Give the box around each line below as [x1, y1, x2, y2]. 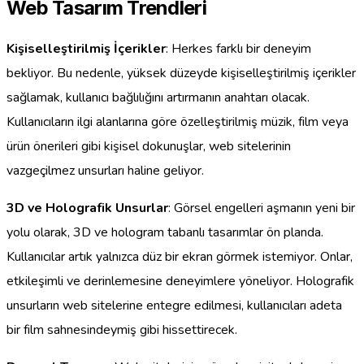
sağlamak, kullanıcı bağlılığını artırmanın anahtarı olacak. [6, 88, 310, 106]
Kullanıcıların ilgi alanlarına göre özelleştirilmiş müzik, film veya [6, 112, 349, 131]
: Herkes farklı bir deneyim [166, 39, 311, 58]
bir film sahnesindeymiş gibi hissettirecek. [6, 320, 237, 339]
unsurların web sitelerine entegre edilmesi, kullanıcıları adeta [6, 296, 342, 314]
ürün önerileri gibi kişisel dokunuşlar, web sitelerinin [6, 136, 291, 155]
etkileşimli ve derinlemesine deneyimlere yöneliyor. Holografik [6, 271, 354, 290]
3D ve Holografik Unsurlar [6, 198, 168, 217]
